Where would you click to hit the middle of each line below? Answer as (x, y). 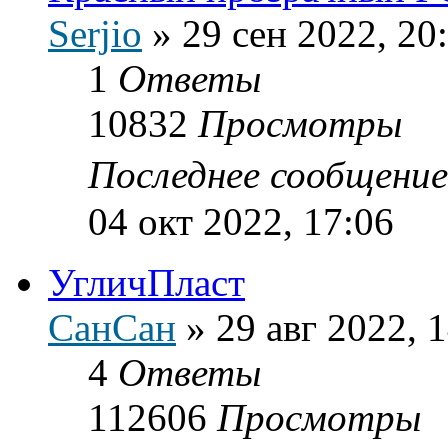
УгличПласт (146, 282)
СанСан (112, 327)
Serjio (95, 33)
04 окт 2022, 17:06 (241, 221)
